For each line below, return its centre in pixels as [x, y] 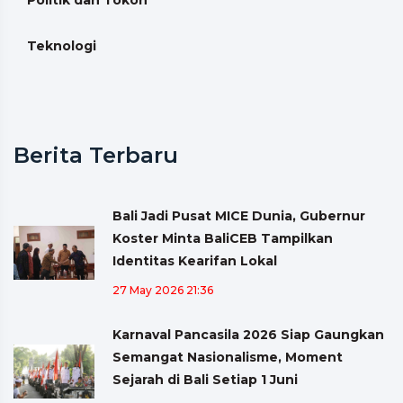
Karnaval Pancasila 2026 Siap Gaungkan [248, 334]
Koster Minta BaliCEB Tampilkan [223, 238]
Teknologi [62, 45]
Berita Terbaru [96, 155]
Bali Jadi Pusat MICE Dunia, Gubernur [239, 215]
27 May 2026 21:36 [163, 290]
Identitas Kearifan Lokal [195, 260]
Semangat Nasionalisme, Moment [228, 357]
